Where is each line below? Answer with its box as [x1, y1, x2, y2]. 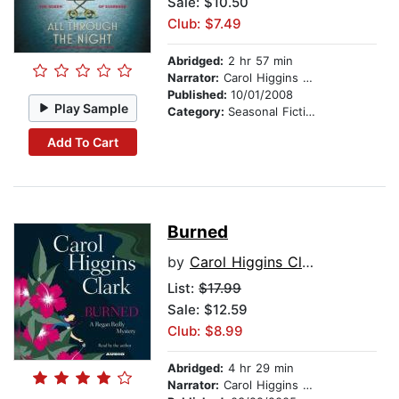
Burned [167, 222, 228, 243]
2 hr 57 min [224, 53, 293, 69]
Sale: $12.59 [167, 301, 248, 319]
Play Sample [54, 100, 129, 116]
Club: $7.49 [167, 15, 241, 33]
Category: [167, 104, 228, 119]
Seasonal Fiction [228, 104, 305, 119]
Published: [167, 87, 231, 102]
